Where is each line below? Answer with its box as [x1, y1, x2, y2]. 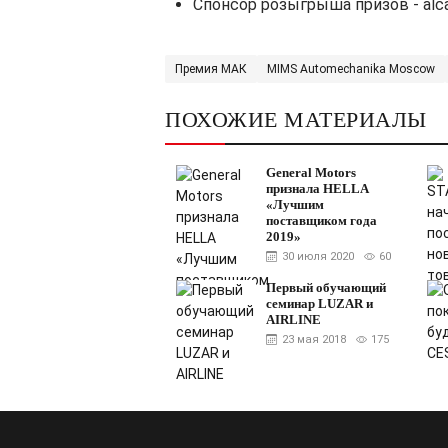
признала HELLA [265, 181, 368, 197]
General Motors [265, 165, 356, 181]
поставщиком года [265, 213, 377, 229]
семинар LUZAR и [265, 296, 373, 312]
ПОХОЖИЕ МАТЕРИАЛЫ [165, 107, 427, 133]
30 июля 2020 [281, 250, 354, 264]
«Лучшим [265, 197, 324, 213]
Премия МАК [175, 62, 247, 77]
